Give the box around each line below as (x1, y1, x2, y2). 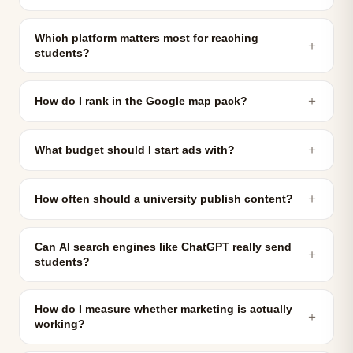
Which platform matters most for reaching (35, 32, 258, 44)
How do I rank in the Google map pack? (35, 95, 247, 107)
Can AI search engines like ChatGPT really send (35, 241, 292, 253)
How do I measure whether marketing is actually (35, 303, 292, 315)
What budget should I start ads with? (35, 144, 235, 156)
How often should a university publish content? (35, 193, 293, 205)
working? (35, 318, 85, 330)
